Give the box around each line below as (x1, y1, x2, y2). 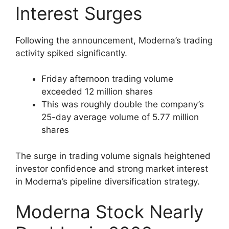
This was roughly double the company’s (41, 99, 204, 110)
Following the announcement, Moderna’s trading (15, 35, 213, 45)
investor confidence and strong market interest (15, 163, 208, 174)
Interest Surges (15, 2, 142, 24)
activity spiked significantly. (15, 48, 127, 58)
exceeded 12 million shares (41, 86, 153, 97)
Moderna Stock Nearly (15, 201, 203, 223)
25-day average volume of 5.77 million (41, 112, 199, 123)
